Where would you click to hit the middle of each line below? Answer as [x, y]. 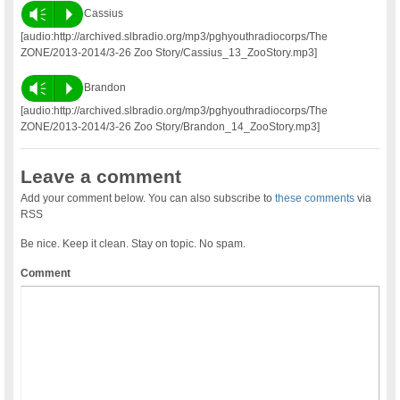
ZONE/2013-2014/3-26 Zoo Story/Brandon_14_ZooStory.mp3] [171, 126]
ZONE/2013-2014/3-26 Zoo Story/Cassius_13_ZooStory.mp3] [169, 52]
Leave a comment [101, 176]
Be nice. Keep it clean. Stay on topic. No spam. [133, 243]
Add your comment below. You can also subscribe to [148, 198]
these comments [315, 198]
